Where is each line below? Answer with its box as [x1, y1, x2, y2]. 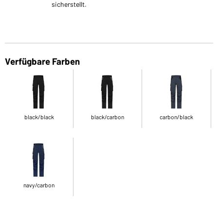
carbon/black [160, 113, 194, 120]
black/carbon [91, 113, 125, 120]
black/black [24, 113, 54, 120]
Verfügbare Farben [5, 55, 80, 67]
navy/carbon [23, 181, 55, 188]
